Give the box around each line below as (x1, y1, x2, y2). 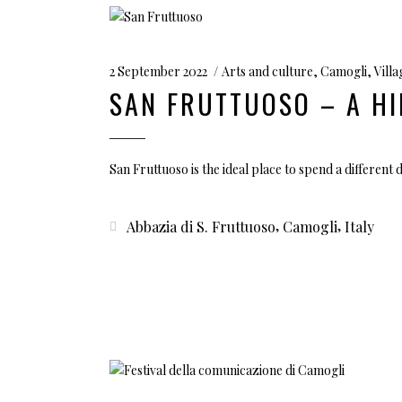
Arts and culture (222, 62, 313, 80)
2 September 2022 (109, 62, 207, 80)
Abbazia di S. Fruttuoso (127, 216, 275, 236)
